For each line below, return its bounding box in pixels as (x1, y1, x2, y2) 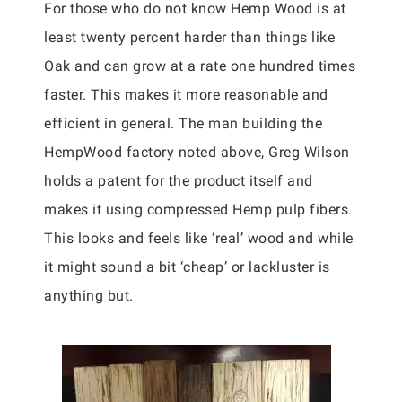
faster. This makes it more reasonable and (44, 86, 328, 103)
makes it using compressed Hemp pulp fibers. (44, 201, 353, 218)
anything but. (44, 287, 134, 304)
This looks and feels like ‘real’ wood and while (44, 230, 354, 247)
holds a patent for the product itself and (44, 172, 313, 189)
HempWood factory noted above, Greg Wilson (44, 144, 350, 161)
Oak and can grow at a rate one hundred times (44, 57, 355, 74)
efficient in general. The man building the (44, 115, 322, 132)
